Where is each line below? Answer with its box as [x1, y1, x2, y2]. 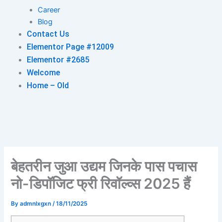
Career [37, 5, 60, 14]
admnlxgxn [20, 200, 53, 207]
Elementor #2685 [26, 55, 89, 64]
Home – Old [26, 80, 69, 90]
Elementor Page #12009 [26, 42, 114, 52]
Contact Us [26, 29, 69, 39]
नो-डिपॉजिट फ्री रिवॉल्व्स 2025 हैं [11, 174, 191, 192]
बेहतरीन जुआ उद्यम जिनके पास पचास [11, 157, 197, 175]
